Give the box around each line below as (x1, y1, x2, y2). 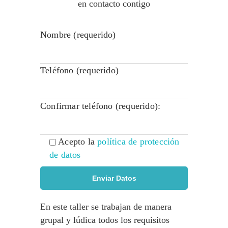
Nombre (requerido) (40, 30, 116, 40)
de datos (49, 150, 81, 160)
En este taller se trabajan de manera (40, 202, 172, 212)
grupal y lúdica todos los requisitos (40, 215, 169, 225)
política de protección (97, 136, 180, 147)
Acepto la (58, 136, 98, 147)
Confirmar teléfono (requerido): (40, 101, 161, 111)
